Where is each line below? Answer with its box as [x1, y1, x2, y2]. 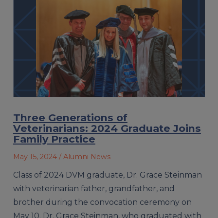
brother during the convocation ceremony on [13, 197, 192, 207]
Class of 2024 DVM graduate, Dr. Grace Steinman [13, 170, 202, 180]
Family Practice [13, 132, 95, 145]
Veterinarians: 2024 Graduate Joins [13, 122, 201, 134]
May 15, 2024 [13, 152, 57, 161]
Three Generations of [13, 111, 127, 124]
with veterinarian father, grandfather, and [13, 183, 175, 193]
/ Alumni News [58, 152, 110, 161]
